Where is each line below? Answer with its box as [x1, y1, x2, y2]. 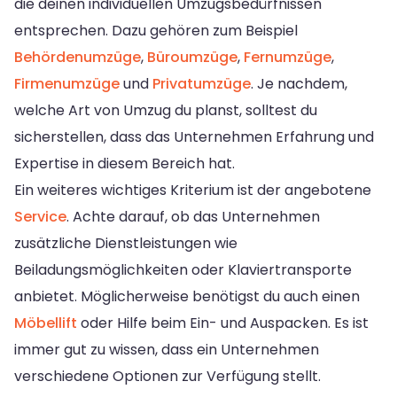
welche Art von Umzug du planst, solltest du [14, 99, 317, 121]
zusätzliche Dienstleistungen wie [14, 232, 237, 253]
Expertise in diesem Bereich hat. [14, 152, 235, 174]
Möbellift [14, 312, 77, 333]
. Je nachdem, [251, 73, 347, 94]
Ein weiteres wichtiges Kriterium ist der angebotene [14, 179, 371, 200]
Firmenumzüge [14, 73, 120, 94]
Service [14, 206, 66, 227]
